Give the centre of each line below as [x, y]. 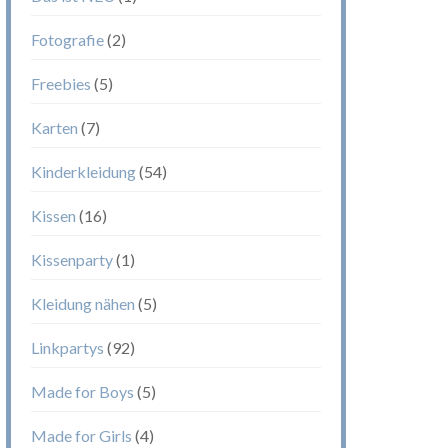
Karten [54, 128]
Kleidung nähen [83, 304]
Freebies [61, 84]
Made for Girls [81, 436]
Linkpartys [67, 348]
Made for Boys [82, 392]
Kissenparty [72, 260]
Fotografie [67, 40]
